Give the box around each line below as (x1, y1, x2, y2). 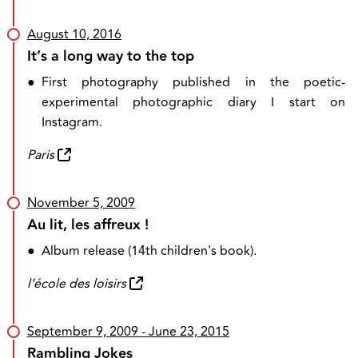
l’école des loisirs (27, 274, 126, 293)
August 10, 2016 (27, 25, 121, 44)
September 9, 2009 (27, 322, 138, 341)
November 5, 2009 (27, 193, 135, 213)
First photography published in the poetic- (42, 73, 345, 92)
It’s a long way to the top (27, 45, 194, 68)
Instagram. (42, 113, 102, 132)
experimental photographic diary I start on (42, 93, 345, 112)
